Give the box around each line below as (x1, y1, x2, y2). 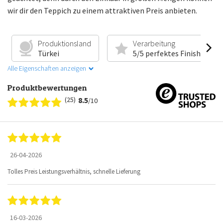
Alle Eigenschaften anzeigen (7, 63, 86, 73)
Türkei (38, 48, 59, 58)
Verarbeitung (132, 38, 175, 48)
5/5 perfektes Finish (132, 48, 201, 58)
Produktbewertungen (7, 82, 87, 93)
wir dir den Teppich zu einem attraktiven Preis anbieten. (7, 5, 197, 15)
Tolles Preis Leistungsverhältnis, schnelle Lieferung (7, 167, 140, 176)
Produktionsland (38, 38, 91, 48)
